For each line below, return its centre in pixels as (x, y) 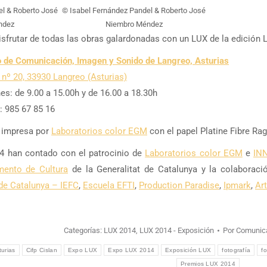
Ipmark (237, 185)
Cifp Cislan (41, 250)
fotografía (236, 250)
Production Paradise (179, 185)
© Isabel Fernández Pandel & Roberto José (134, 10)
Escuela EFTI (109, 185)
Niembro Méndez (134, 24)
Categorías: (84, 230)
